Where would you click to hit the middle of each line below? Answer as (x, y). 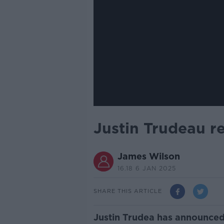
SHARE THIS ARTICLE (127, 191)
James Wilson (148, 156)
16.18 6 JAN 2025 (146, 168)
